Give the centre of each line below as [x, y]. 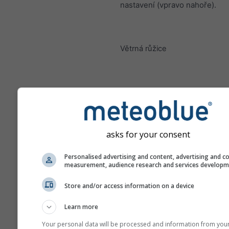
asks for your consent [148, 134]
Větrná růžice [143, 49]
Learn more [81, 207]
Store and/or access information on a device [129, 186]
